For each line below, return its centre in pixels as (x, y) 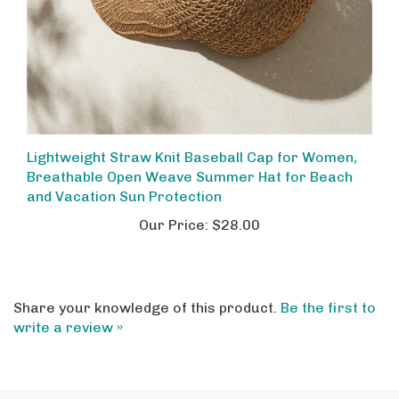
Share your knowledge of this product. (147, 294)
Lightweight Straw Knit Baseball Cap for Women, (192, 143)
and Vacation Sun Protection (124, 183)
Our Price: (174, 211)
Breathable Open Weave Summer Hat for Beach (190, 163)
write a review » (68, 314)
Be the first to (328, 294)
